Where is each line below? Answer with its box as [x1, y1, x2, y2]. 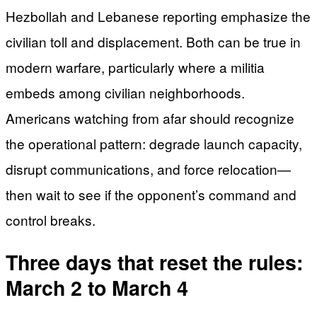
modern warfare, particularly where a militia [6, 57, 265, 77]
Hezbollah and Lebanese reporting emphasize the [6, 6, 311, 26]
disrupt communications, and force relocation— [6, 159, 291, 179]
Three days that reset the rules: [6, 248, 303, 277]
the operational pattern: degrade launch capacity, [6, 134, 302, 154]
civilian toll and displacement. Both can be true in [6, 32, 301, 52]
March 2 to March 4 [6, 273, 188, 303]
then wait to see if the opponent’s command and [6, 185, 296, 204]
